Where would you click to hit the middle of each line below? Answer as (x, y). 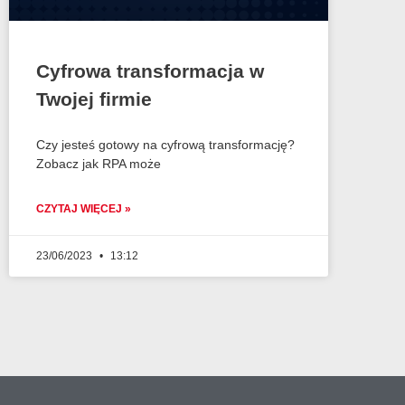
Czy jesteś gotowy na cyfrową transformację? (165, 144)
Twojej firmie (94, 99)
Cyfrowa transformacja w (150, 71)
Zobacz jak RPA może (99, 163)
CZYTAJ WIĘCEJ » (84, 208)
